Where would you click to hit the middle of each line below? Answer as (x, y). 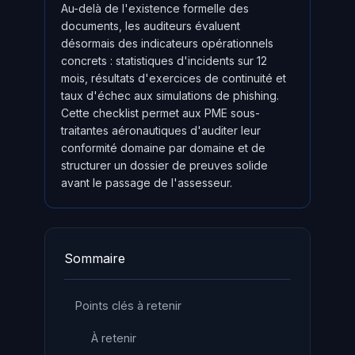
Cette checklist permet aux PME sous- (160, 113)
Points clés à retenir (128, 305)
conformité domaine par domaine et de (163, 148)
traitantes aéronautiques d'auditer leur (161, 130)
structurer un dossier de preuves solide (164, 165)
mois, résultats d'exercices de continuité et (174, 78)
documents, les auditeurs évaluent (151, 26)
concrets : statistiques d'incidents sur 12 (164, 61)
